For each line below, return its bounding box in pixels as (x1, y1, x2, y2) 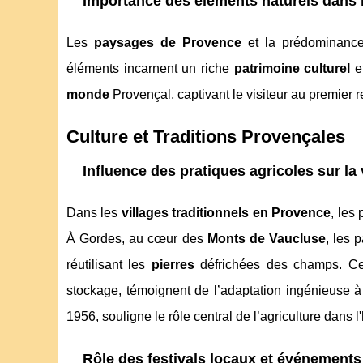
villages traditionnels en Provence (121, 206, 331, 220)
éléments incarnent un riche (66, 62, 234, 76)
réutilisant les (66, 258, 152, 272)
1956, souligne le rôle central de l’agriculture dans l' (66, 310, 361, 324)
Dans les (66, 206, 122, 220)
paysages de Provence (94, 36, 241, 50)
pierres (151, 258, 194, 272)
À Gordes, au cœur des (66, 232, 207, 246)
